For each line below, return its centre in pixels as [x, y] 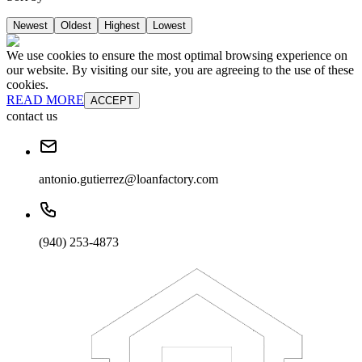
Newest [30, 26]
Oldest [76, 26]
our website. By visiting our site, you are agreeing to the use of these [180, 70]
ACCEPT [112, 101]
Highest [122, 26]
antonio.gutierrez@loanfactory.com [128, 179]
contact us [32, 116]
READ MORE [45, 100]
